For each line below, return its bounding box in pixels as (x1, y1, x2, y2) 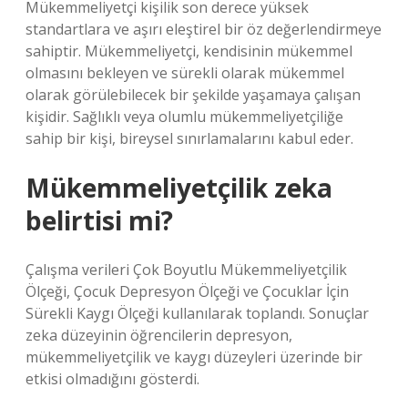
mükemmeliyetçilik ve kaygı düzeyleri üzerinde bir (25, 347, 362, 367)
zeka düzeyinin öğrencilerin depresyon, (25, 325, 292, 345)
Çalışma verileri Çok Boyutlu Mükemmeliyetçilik (25, 260, 347, 280)
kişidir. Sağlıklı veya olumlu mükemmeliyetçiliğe (25, 107, 343, 127)
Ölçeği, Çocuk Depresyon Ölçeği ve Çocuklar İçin (25, 281, 349, 301)
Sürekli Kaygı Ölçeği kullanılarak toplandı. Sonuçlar (25, 303, 369, 323)
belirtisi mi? (25, 203, 173, 238)
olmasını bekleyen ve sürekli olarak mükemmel (25, 63, 344, 83)
